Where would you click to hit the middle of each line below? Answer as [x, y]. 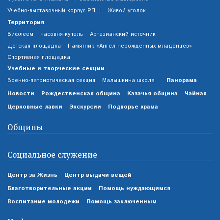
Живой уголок [127, 11]
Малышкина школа [128, 80]
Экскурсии [85, 107]
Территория [26, 22]
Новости [21, 93]
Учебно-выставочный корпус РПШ [54, 11]
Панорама [182, 80]
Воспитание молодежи [43, 201]
